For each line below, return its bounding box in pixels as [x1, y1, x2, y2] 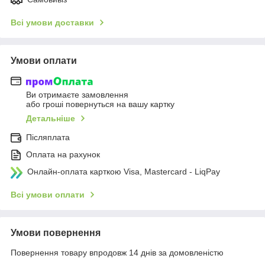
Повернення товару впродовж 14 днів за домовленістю [11, 248, 224, 258]
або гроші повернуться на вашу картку [26, 99, 174, 109]
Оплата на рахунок [26, 150, 100, 160]
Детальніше [26, 114, 75, 124]
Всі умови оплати [11, 190, 85, 200]
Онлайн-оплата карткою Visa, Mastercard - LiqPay [27, 167, 220, 177]
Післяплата [26, 132, 70, 143]
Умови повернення [11, 228, 101, 238]
